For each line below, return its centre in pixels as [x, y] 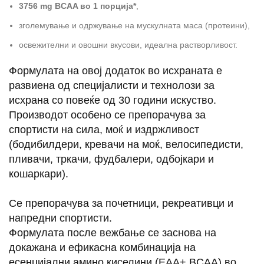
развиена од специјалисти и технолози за [112, 85]
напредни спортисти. [60, 218]
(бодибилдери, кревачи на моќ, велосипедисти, [126, 144]
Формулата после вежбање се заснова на [113, 233]
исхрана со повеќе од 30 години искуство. [113, 100]
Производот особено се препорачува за [107, 115]
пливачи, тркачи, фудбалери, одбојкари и [111, 159]
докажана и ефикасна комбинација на [102, 247]
